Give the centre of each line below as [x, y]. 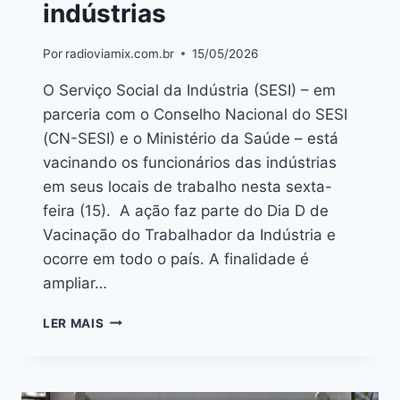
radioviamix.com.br [120, 53]
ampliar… [75, 283]
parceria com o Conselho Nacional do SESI [195, 114]
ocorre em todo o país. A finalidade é [176, 258]
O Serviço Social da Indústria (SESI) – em [189, 90]
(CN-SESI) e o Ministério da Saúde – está [191, 138]
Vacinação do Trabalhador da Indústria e [189, 234]
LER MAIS [74, 323]
